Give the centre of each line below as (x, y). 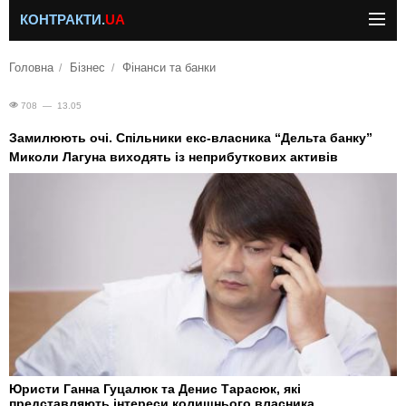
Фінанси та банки (169, 68)
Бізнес (88, 68)
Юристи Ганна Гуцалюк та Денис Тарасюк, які (155, 388)
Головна (31, 68)
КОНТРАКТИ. (63, 20)
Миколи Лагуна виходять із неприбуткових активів (174, 157)
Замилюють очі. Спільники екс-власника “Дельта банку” (191, 138)
